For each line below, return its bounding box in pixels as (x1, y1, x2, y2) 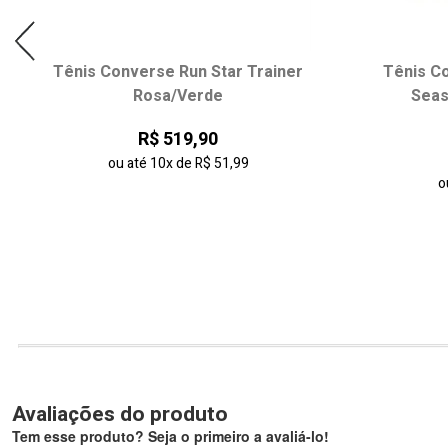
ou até (107, 152, 150, 174)
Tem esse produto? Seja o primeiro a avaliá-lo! (12, 425, 329, 446)
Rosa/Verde (133, 83, 223, 108)
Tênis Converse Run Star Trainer (53, 59, 303, 84)
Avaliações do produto (12, 398, 228, 430)
